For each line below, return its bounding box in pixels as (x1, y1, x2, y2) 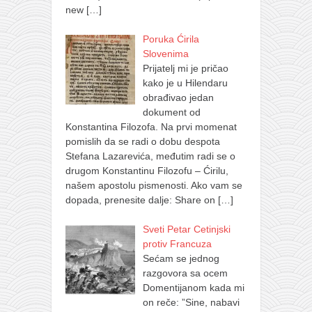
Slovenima (142, 47, 189, 59)
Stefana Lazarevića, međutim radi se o (65, 150, 235, 162)
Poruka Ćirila (142, 33, 199, 45)
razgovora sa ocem (142, 267, 228, 279)
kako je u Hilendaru (142, 77, 228, 88)
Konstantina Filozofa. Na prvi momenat (65, 120, 237, 132)
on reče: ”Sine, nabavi (142, 296, 240, 308)
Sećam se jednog (142, 252, 219, 264)
